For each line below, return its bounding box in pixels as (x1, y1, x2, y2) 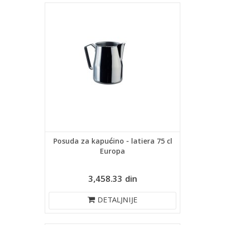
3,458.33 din (88, 173, 137, 187)
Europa (100, 146, 125, 158)
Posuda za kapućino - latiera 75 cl (53, 136, 172, 148)
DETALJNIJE (97, 194, 138, 207)
